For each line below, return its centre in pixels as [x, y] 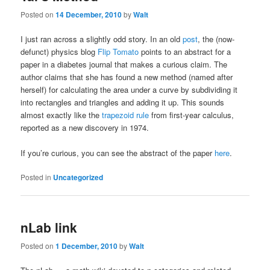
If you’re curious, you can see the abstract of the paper [118, 153]
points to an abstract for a [185, 52]
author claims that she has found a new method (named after [127, 77]
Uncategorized [78, 177]
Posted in [36, 177]
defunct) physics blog [59, 52]
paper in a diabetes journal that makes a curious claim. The [124, 64]
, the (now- [216, 39]
